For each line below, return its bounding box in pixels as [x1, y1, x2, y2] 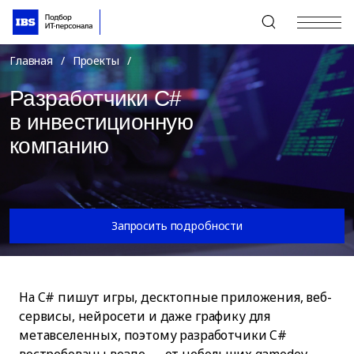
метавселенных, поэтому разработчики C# [19, 326, 287, 344]
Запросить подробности [111, 218, 243, 233]
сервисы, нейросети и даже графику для [19, 307, 271, 325]
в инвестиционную [9, 110, 194, 134]
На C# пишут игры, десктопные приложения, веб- [19, 288, 332, 306]
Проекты [72, 53, 119, 68]
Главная [9, 53, 54, 68]
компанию [9, 134, 109, 158]
